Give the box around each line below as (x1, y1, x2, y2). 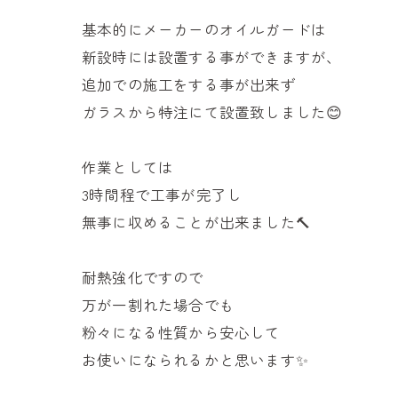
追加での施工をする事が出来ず (82, 73, 296, 95)
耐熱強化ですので (82, 266, 204, 288)
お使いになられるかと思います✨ (82, 348, 308, 370)
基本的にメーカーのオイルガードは (82, 18, 327, 40)
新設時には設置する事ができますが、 (82, 45, 342, 68)
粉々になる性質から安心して (82, 321, 281, 343)
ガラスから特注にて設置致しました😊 (82, 100, 343, 123)
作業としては (82, 155, 174, 178)
